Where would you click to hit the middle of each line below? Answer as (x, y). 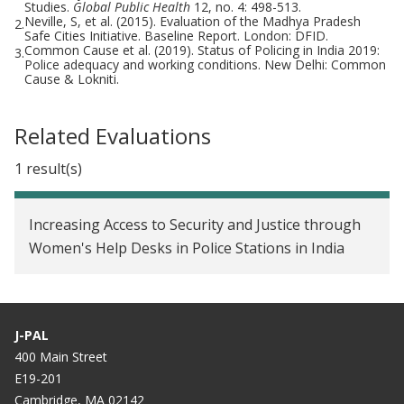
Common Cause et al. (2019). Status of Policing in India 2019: (202, 50)
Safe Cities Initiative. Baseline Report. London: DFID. (178, 35)
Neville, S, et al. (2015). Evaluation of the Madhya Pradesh (193, 21)
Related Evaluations (113, 135)
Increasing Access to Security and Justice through (195, 224)
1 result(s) (48, 168)
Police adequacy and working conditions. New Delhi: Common (205, 64)
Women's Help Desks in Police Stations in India (187, 248)
